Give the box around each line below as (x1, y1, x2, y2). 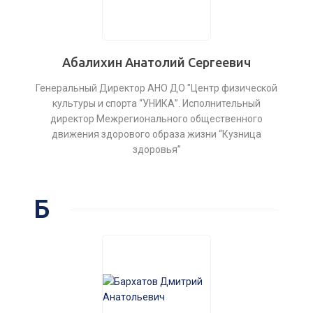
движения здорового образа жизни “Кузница (52, 129, 261, 140)
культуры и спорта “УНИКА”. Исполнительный (52, 98, 261, 109)
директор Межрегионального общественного (50, 113, 263, 124)
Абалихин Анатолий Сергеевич (62, 55, 251, 69)
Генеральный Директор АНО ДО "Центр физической (36, 82, 277, 94)
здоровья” (132, 144, 181, 155)
